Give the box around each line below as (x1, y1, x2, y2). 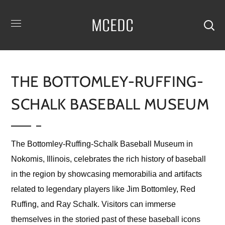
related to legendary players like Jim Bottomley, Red (11, 185, 196, 193)
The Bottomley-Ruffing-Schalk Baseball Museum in (11, 140, 193, 148)
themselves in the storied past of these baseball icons (11, 215, 201, 223)
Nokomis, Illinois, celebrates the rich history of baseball (11, 155, 206, 163)
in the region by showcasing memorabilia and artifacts (11, 170, 202, 178)
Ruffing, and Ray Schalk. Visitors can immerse (11, 200, 176, 208)
